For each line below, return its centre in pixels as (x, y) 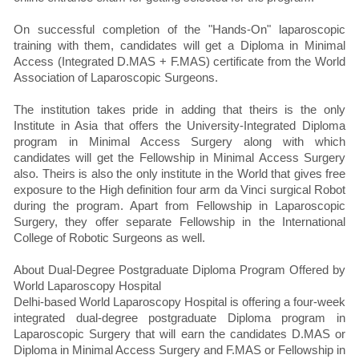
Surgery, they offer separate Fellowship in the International (179, 222)
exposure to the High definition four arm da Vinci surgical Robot (179, 190)
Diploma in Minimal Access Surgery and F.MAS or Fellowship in (179, 350)
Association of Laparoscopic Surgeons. (116, 78)
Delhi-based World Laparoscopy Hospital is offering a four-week (179, 302)
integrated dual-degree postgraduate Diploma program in (179, 318)
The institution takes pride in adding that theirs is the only (179, 110)
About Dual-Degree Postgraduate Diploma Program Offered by (179, 270)
